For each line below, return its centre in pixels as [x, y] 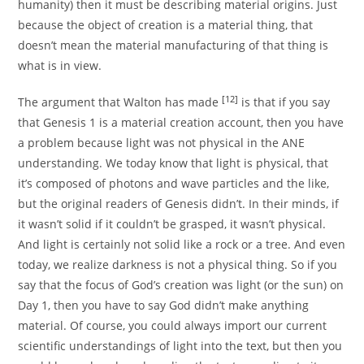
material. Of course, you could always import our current [173, 326]
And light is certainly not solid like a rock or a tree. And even [182, 245]
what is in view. [60, 66]
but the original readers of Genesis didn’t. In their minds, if [179, 204]
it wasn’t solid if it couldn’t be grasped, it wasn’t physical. [172, 224]
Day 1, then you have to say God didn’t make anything [164, 305]
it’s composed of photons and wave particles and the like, [174, 184]
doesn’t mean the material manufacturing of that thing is [173, 45]
